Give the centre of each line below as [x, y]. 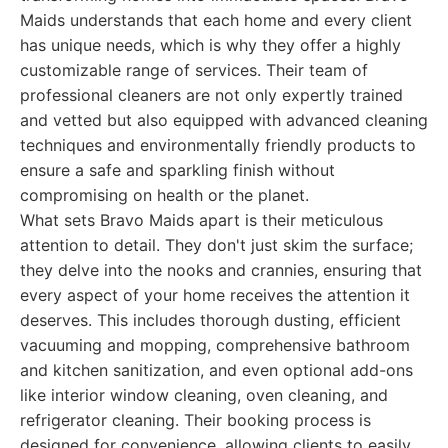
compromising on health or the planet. [164, 195]
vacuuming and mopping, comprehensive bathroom [215, 345]
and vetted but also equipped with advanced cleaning [224, 120]
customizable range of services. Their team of [194, 70]
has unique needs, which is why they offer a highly [210, 45]
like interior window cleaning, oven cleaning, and [204, 395]
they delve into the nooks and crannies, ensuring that [221, 270]
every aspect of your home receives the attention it [215, 295]
